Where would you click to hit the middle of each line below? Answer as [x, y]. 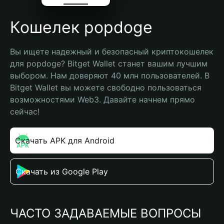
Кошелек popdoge [81, 27]
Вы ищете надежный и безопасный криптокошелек [112, 51]
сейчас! [25, 111]
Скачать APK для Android [65, 140]
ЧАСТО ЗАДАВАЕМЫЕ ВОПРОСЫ [105, 213]
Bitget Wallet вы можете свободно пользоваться [106, 87]
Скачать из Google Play [62, 171]
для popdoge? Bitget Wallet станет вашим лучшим [109, 63]
